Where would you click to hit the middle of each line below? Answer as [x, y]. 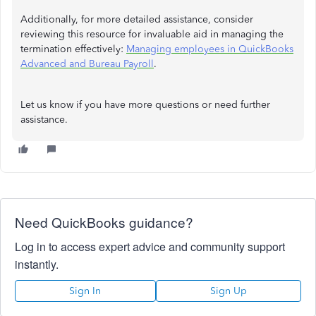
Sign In [85, 291]
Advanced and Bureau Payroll [87, 64]
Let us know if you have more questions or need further [145, 105]
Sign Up [228, 291]
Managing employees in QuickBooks [210, 49]
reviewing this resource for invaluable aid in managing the [152, 34]
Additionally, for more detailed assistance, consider [137, 19]
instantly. [37, 264]
